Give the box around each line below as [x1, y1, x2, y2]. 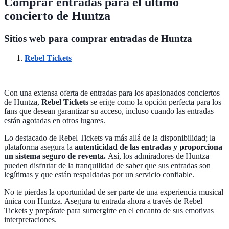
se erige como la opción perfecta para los [88, 98, 221, 107]
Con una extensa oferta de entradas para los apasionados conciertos [4, 88, 220, 98]
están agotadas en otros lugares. [4, 116, 105, 125]
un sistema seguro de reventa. [4, 152, 108, 161]
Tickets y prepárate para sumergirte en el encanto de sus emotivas [4, 206, 214, 215]
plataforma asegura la [4, 143, 75, 152]
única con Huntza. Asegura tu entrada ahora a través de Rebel [4, 197, 202, 206]
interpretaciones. [4, 215, 59, 224]
